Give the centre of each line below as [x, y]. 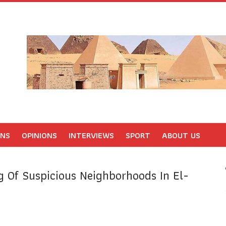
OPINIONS [39, 135]
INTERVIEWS [91, 135]
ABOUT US [181, 135]
